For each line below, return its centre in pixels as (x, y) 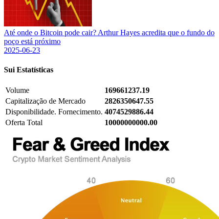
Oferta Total (24, 122)
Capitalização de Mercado (45, 101)
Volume (17, 90)
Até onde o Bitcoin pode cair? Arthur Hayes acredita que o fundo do (109, 33)
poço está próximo (32, 42)
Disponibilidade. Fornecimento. (54, 111)
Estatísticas (34, 69)
